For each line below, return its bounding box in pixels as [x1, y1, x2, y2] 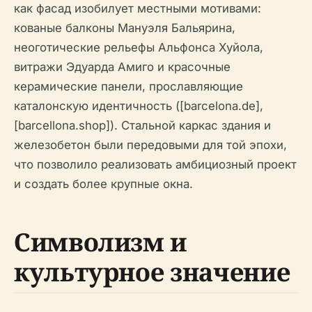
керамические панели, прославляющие [14, 79, 243, 94]
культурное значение [14, 255, 290, 290]
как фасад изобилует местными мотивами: [14, 1, 261, 16]
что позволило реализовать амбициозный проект [14, 157, 297, 172]
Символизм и [14, 225, 187, 260]
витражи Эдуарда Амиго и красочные [14, 60, 231, 75]
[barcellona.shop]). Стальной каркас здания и [14, 118, 271, 133]
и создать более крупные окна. [14, 177, 193, 192]
